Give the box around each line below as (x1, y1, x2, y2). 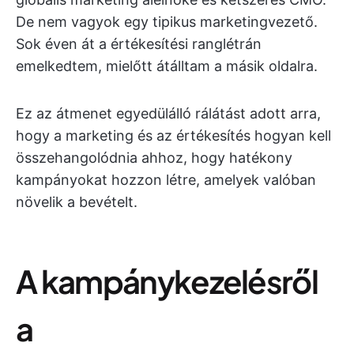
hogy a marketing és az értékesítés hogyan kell (16, 127, 331, 144)
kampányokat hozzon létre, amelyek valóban (16, 171, 316, 188)
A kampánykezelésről (16, 261, 318, 301)
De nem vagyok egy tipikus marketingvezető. (16, 13, 318, 30)
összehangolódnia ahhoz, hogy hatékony (16, 149, 292, 166)
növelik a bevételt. (16, 194, 137, 210)
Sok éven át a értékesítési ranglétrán (16, 36, 262, 52)
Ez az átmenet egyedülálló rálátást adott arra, (16, 105, 321, 122)
